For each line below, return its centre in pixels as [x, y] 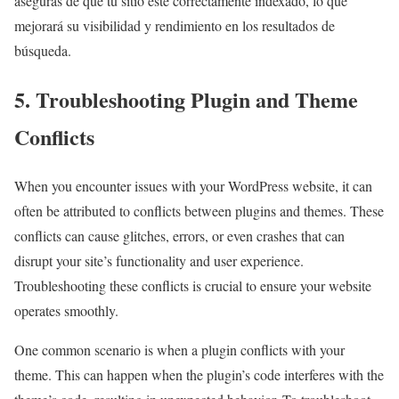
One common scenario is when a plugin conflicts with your [179, 350]
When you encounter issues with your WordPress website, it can [193, 186]
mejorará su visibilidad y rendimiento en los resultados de [175, 26]
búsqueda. [43, 51]
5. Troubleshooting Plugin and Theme [186, 100]
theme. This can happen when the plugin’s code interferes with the [199, 375]
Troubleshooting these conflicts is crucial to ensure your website [193, 286]
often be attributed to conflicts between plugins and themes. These [199, 211]
